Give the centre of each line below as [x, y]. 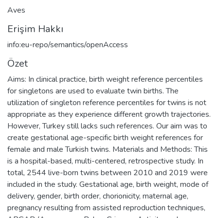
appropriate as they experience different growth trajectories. [109, 114]
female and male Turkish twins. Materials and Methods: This [108, 149]
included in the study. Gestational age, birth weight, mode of [108, 184]
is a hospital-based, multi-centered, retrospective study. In [105, 161]
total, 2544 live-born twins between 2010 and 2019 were [108, 173]
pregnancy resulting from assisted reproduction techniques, [106, 208]
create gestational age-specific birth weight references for [105, 137]
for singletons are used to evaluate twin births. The [93, 91]
